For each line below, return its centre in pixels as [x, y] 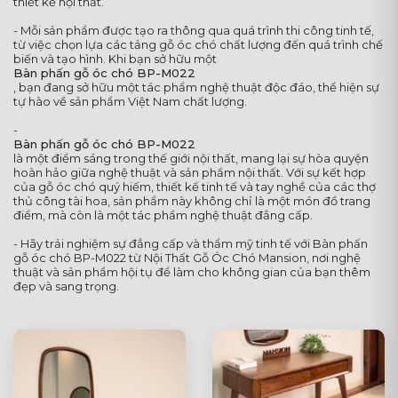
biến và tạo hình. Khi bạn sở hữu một [115, 59]
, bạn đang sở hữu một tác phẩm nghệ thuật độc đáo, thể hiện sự [196, 87]
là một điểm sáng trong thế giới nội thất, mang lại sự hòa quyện [191, 158]
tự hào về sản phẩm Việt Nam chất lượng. [130, 101]
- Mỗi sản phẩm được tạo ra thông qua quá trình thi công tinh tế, [194, 30]
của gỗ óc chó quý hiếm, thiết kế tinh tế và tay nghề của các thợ [195, 187]
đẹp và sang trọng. [66, 286]
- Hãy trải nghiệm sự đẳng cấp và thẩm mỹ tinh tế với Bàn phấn [191, 243]
